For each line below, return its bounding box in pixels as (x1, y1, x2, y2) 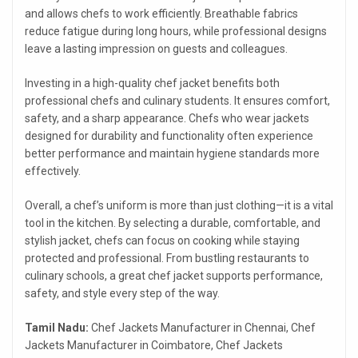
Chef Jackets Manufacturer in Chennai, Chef (89, 321, 316, 335)
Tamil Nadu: (25, 321, 89, 335)
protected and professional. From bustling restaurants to (25, 252, 309, 265)
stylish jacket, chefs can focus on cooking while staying (25, 234, 300, 248)
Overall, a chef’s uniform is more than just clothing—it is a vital (25, 199, 333, 213)
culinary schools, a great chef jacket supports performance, (25, 269, 323, 283)
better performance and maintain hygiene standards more (25, 147, 320, 161)
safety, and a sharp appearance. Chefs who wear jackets (25, 112, 309, 125)
